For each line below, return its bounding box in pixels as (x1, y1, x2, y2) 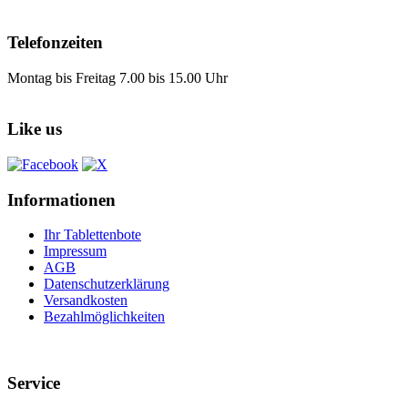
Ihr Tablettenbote (44, 227, 141, 243)
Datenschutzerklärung (44, 276, 169, 292)
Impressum (44, 243, 107, 260)
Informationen (7, 189, 116, 209)
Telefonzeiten (7, 32, 103, 52)
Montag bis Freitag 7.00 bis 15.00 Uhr (7, 69, 228, 86)
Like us (7, 119, 62, 139)
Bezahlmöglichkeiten (44, 309, 165, 325)
